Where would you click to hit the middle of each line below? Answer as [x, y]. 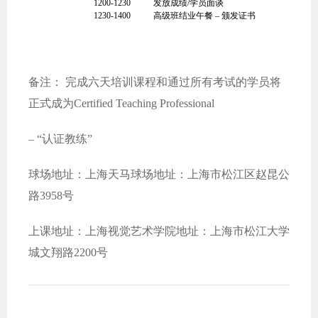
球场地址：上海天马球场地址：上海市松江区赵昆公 [159, 174]
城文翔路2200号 [68, 252]
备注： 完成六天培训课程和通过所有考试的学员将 [155, 82]
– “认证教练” [60, 139]
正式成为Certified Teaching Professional [121, 103]
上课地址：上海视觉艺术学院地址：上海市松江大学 [159, 231]
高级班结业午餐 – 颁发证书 [204, 16]
